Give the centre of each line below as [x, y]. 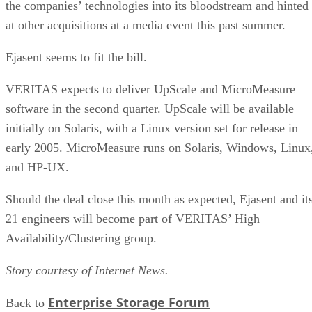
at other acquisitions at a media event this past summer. [146, 25]
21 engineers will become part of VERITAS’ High [133, 218]
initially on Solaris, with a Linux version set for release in [152, 128]
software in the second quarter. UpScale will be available [150, 108]
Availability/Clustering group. [81, 238]
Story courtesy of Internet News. [87, 270]
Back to [27, 303]
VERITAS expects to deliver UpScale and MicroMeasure [150, 89]
